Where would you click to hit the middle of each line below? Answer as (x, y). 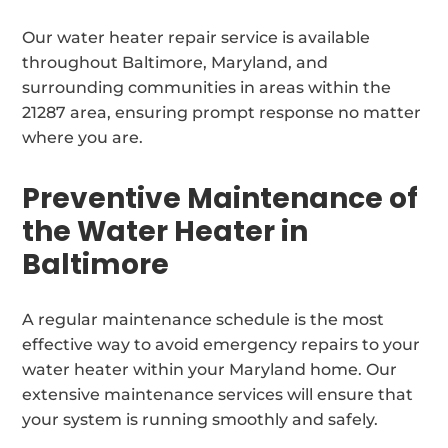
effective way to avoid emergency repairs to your (221, 344)
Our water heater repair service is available (196, 37)
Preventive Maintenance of (220, 198)
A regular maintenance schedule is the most (203, 319)
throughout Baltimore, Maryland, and (175, 62)
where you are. (83, 137)
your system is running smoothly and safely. (200, 419)
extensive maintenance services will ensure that (218, 394)
